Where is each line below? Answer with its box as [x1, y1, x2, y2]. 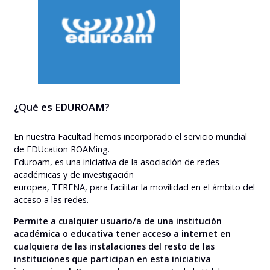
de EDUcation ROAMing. [14, 143, 110, 155]
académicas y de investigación [14, 169, 134, 181]
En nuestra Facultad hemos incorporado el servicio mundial [14, 131, 247, 143]
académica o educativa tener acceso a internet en [14, 228, 231, 240]
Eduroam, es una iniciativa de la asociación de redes [14, 156, 219, 168]
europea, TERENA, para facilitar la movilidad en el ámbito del [14, 181, 255, 193]
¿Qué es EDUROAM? [14, 100, 110, 114]
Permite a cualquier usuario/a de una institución [14, 215, 222, 227]
